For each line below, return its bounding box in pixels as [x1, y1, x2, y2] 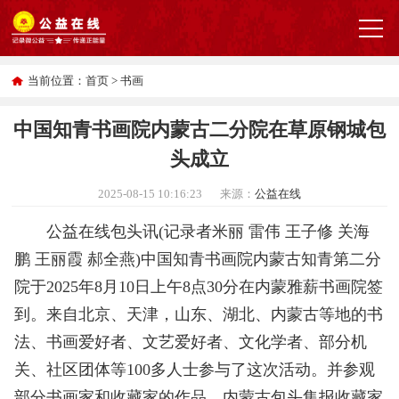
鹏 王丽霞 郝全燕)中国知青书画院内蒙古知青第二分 [14, 250, 382, 269]
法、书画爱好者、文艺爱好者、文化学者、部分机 [14, 333, 368, 352]
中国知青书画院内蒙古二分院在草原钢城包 [12, 118, 386, 141]
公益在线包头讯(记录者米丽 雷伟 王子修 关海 [14, 223, 370, 241]
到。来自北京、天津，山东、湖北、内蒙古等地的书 [14, 305, 384, 324]
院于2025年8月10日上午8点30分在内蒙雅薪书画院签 [14, 278, 384, 297]
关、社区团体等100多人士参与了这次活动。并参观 [14, 361, 376, 379]
